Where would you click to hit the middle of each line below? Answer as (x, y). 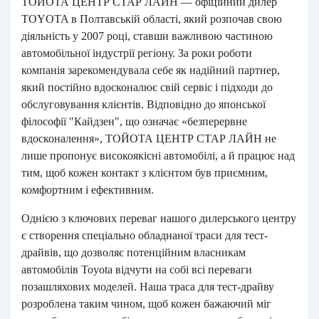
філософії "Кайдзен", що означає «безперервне (134, 121)
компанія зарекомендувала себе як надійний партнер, (151, 70)
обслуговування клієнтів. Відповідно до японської (143, 104)
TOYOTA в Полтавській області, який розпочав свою (152, 19)
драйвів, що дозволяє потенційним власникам (134, 252)
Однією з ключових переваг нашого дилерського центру (159, 218)
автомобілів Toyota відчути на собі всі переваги (137, 270)
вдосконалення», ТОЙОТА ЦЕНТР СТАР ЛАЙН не (149, 138)
